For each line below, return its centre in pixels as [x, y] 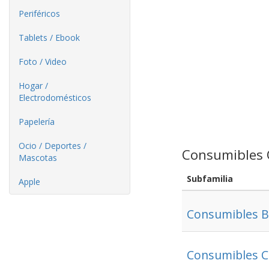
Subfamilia [210, 179]
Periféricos [39, 14]
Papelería [37, 122]
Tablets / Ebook [49, 38]
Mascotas [38, 158]
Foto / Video [43, 62]
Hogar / [33, 86]
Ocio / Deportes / [53, 146]
